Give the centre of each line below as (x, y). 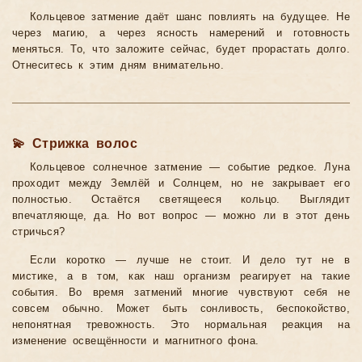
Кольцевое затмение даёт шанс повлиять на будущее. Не (190, 17)
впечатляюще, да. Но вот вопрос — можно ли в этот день (181, 216)
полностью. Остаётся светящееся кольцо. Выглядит (181, 200)
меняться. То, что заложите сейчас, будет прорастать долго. (181, 50)
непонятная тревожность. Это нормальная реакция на (181, 325)
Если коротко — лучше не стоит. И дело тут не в (190, 261)
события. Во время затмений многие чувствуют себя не (181, 293)
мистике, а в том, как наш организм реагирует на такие (181, 277)
